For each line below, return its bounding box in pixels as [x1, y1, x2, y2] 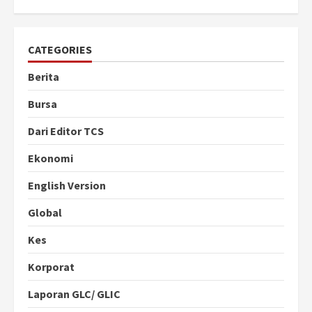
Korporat [28, 260, 75, 274]
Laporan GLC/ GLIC [28, 287, 120, 302]
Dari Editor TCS [28, 124, 104, 139]
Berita [28, 70, 59, 84]
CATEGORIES [28, 42, 92, 57]
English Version [28, 178, 106, 193]
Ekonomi [28, 151, 73, 166]
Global [28, 205, 62, 220]
